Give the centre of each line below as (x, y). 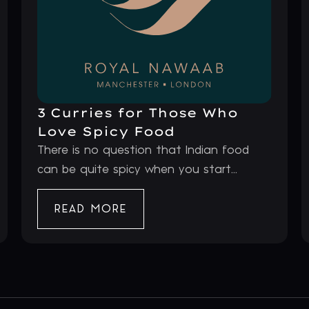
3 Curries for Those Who (137, 112)
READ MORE (90, 209)
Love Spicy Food (106, 131)
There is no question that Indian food (143, 150)
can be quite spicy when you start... (137, 169)
